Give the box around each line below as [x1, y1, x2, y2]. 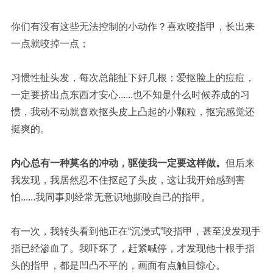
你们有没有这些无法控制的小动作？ [10, 21, 167, 32]
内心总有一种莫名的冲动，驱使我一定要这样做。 [10, 158, 225, 169]
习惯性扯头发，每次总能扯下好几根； [10, 73, 177, 83]
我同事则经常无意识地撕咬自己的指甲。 [35, 192, 211, 203]
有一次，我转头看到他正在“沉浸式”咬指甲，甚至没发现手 [10, 226, 261, 237]
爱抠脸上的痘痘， [176, 73, 255, 83]
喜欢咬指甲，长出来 [166, 21, 255, 32]
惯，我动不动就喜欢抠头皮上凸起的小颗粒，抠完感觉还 [10, 107, 255, 118]
